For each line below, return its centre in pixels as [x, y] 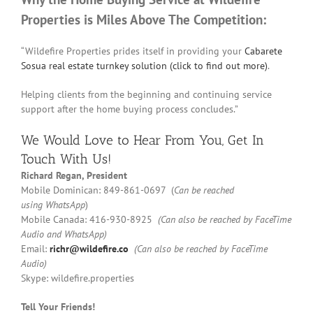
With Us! [83, 159]
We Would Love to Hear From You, [124, 140]
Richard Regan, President [74, 175]
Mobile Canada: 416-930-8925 [89, 219]
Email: [35, 248]
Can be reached [204, 190]
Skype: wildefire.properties [78, 278]
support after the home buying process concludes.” [130, 109]
